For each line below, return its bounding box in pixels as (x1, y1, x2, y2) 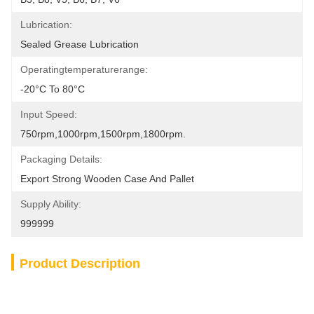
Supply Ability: (20, 198, 81, 210)
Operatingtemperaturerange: (20, 64, 148, 75)
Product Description (20, 257, 140, 271)
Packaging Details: (20, 153, 102, 165)
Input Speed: (20, 109, 77, 120)
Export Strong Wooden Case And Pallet (20, 173, 194, 184)
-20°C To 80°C (20, 83, 85, 95)
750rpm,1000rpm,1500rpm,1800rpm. (20, 128, 186, 139)
